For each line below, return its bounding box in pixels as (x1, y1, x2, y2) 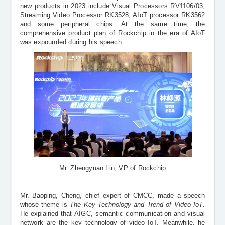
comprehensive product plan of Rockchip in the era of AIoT (20, 29, 205, 37)
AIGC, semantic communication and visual (74, 210, 205, 218)
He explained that (20, 210, 75, 218)
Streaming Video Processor (20, 11, 103, 19)
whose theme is (20, 201, 67, 209)
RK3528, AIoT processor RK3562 (102, 11, 205, 19)
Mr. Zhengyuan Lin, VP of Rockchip (59, 165, 166, 172)
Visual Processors (112, 2, 171, 10)
